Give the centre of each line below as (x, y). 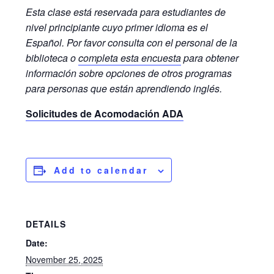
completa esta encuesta (130, 57)
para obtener (210, 57)
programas (209, 73)
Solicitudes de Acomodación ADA (105, 113)
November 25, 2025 (65, 259)
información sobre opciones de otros (106, 73)
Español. (45, 42)
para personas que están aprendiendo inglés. (124, 88)
